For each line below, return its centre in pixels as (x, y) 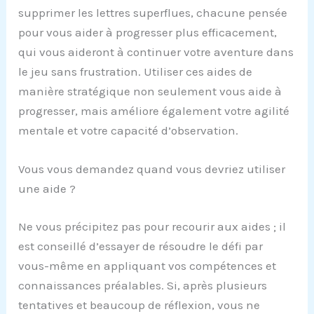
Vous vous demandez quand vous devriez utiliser (152, 169)
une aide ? (47, 189)
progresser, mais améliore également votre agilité (154, 110)
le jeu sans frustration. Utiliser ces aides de (136, 71)
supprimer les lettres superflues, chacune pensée (153, 12)
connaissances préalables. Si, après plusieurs (143, 285)
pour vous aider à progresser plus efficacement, (148, 32)
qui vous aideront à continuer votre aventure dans (156, 52)
